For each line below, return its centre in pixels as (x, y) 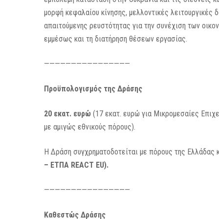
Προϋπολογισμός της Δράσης (93, 89)
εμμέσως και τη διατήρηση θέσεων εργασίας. (116, 39)
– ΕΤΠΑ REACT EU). (77, 165)
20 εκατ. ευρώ (68, 114)
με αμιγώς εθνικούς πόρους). (90, 127)
